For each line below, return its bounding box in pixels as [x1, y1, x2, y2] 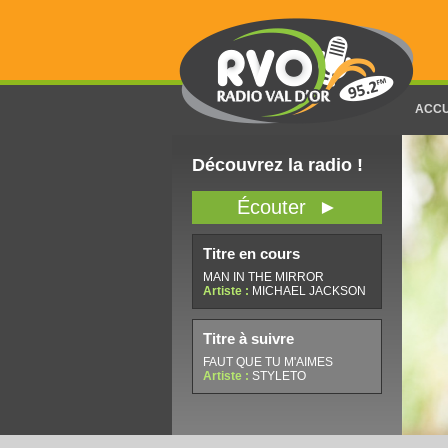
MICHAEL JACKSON [252, 284, 366, 298]
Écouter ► [236, 196, 338, 218]
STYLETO [252, 369, 306, 383]
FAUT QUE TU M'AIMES [203, 355, 333, 369]
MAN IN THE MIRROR [203, 270, 324, 284]
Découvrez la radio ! [192, 155, 363, 175]
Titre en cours [203, 245, 300, 262]
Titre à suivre [203, 330, 294, 347]
